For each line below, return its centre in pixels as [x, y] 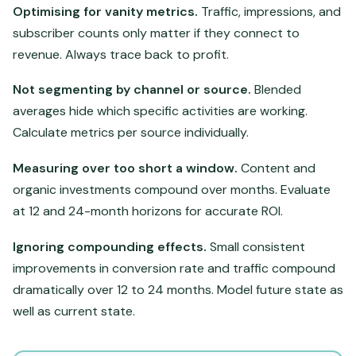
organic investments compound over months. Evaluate [172, 189]
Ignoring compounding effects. [110, 246]
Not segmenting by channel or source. [132, 90]
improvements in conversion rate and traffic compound [174, 268]
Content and [277, 168]
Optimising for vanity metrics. [105, 11]
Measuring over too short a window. [125, 168]
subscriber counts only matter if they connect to [156, 33]
